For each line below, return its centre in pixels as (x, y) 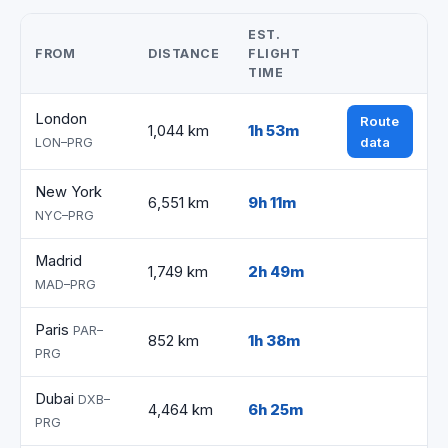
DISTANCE (184, 54)
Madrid (59, 261)
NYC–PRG (65, 216)
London (61, 119)
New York (69, 192)
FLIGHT (274, 54)
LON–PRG (64, 143)
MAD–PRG (66, 285)
